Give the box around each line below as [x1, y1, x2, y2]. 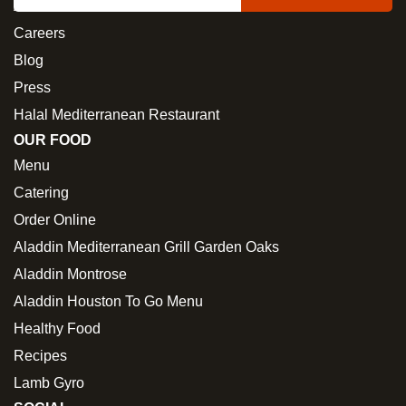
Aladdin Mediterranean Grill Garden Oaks [14, 238, 279, 255]
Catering [14, 184, 69, 200]
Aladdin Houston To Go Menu [14, 293, 203, 309]
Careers [14, 24, 65, 41]
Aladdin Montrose [14, 266, 127, 282]
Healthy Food [14, 320, 101, 336]
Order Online [14, 211, 96, 227]
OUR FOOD [14, 131, 92, 148]
